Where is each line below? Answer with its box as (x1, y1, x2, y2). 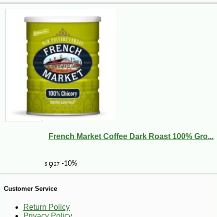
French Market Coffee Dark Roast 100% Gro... (48, 132, 214, 141)
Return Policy (23, 203, 70, 212)
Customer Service (4, 185, 57, 193)
